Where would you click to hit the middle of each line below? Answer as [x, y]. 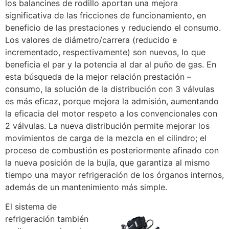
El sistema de [31, 207]
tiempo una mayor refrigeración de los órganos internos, [114, 175]
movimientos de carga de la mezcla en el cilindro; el [106, 138]
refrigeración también [47, 219]
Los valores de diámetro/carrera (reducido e [91, 40]
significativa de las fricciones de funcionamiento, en [106, 15]
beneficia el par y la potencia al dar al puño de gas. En [111, 64]
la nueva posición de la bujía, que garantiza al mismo [108, 162]
